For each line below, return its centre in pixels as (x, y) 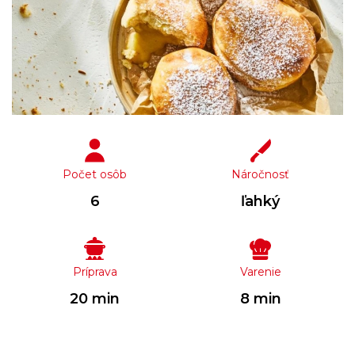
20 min (95, 298)
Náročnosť (260, 174)
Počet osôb (95, 174)
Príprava (95, 271)
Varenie (260, 271)
